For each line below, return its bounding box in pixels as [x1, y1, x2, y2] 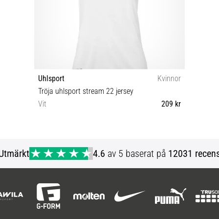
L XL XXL [95, 135, 124, 144]
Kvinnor [157, 73, 181, 83]
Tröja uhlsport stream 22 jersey [38, 86, 133, 96]
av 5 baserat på [105, 147, 169, 159]
